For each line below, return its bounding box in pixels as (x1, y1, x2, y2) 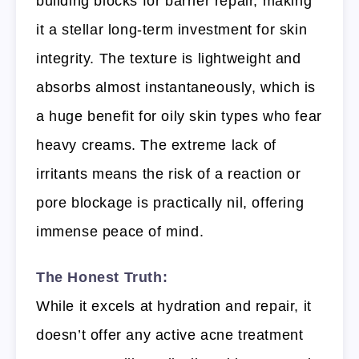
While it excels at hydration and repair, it (36, 297, 312, 314)
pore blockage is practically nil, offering (36, 195, 305, 212)
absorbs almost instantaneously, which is (36, 79, 317, 96)
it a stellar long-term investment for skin (36, 22, 308, 38)
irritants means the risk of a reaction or (36, 166, 301, 183)
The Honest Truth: (36, 268, 168, 285)
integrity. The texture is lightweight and (36, 50, 301, 67)
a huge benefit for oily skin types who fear (36, 108, 322, 125)
